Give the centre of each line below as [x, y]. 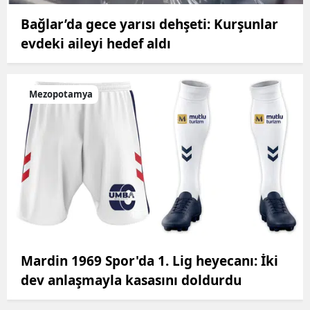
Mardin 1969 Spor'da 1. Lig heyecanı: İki [149, 261]
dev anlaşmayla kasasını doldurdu [131, 280]
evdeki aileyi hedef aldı [96, 44]
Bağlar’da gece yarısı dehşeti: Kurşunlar [149, 25]
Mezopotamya [61, 94]
